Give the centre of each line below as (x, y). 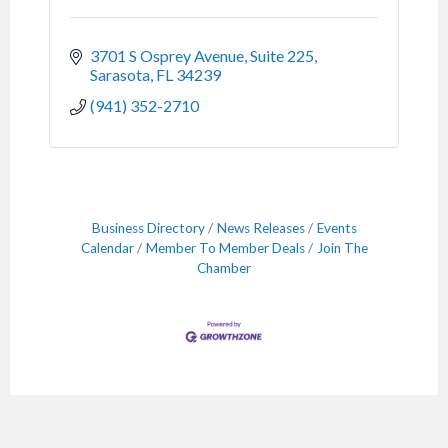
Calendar (107, 248)
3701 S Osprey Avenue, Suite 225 (202, 56)
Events (336, 228)
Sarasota (120, 75)
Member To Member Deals (225, 248)
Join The (342, 248)
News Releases (260, 228)
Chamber (224, 268)
